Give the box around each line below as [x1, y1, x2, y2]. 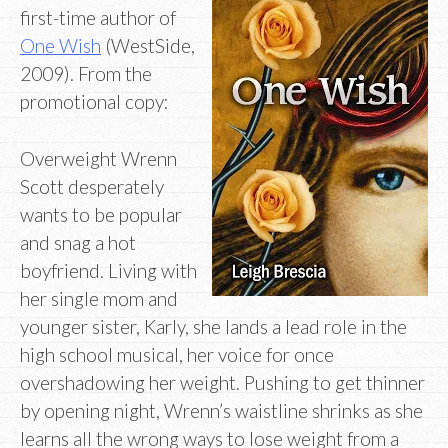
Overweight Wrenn [20, 146, 177, 170]
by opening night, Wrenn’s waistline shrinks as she [20, 398, 423, 422]
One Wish [20, 34, 101, 58]
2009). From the [20, 62, 152, 86]
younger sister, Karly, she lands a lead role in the [20, 314, 407, 338]
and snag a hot [20, 230, 136, 254]
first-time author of [20, 6, 176, 30]
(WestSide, [101, 34, 195, 58]
